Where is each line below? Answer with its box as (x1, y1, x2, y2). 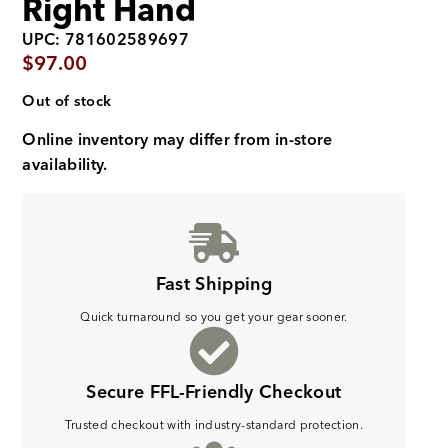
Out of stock (22, 89, 112, 115)
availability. (22, 151, 112, 180)
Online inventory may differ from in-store (22, 126, 333, 155)
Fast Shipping (155, 268, 272, 300)
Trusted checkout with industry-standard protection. (64, 414, 364, 436)
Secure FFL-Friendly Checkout (86, 376, 342, 408)
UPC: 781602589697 (22, 25, 189, 54)
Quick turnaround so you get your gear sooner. (80, 306, 348, 328)
